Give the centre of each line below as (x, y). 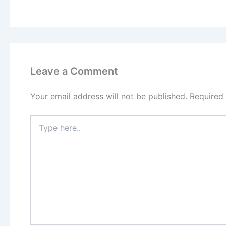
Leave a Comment (74, 71)
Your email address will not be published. (109, 96)
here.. (39, 129)
